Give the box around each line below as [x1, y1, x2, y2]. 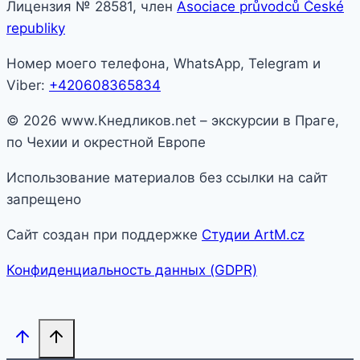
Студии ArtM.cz [202, 226, 305, 243]
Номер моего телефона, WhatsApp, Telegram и [6, 55, 321, 72]
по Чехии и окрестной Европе [6, 133, 206, 150]
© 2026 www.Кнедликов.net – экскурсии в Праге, [6, 112, 339, 129]
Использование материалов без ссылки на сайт [6, 169, 328, 186]
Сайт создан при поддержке [6, 226, 202, 243]
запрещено [6, 190, 81, 207]
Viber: [6, 76, 49, 93]
